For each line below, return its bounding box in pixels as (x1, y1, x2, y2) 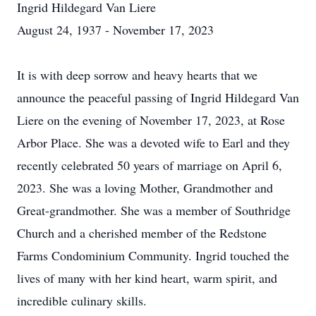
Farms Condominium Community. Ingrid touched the (17, 247, 289, 264)
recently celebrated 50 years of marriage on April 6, (17, 157, 282, 174)
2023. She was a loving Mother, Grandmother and (17, 179, 273, 196)
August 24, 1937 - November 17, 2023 (17, 21, 214, 38)
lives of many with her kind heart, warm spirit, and (17, 269, 277, 286)
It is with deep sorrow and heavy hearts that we (17, 66, 257, 83)
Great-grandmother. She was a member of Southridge (17, 202, 291, 219)
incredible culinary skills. (17, 292, 147, 309)
